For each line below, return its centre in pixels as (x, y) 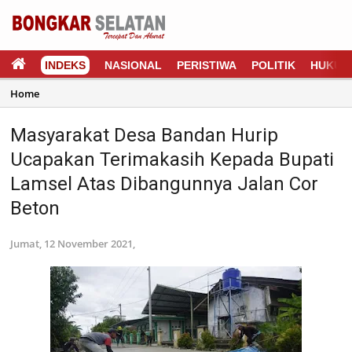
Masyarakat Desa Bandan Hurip (144, 135)
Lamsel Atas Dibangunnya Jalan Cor (164, 184)
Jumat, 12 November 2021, (73, 244)
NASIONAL (133, 65)
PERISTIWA (207, 65)
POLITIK (273, 65)
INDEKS (65, 65)
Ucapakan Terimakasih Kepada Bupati (172, 159)
